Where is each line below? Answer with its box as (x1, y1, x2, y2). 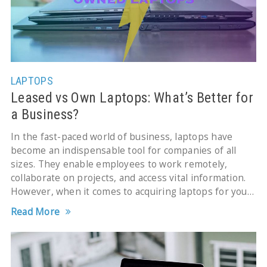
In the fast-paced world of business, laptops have (10, 130, 233, 143)
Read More (10, 205, 60, 218)
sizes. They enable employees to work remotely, (10, 157, 228, 170)
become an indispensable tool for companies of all (10, 144, 237, 157)
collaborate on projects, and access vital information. (10, 171, 246, 184)
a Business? (10, 105, 79, 123)
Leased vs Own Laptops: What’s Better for (10, 89, 254, 106)
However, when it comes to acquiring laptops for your (10, 185, 252, 198)
